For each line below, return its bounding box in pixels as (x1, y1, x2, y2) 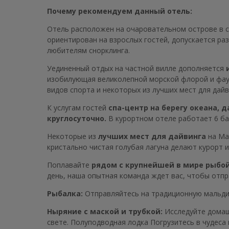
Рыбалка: (47, 189, 83, 199)
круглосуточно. (47, 113, 106, 124)
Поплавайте (47, 160, 91, 170)
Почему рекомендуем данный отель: (47, 6, 192, 16)
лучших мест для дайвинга (98, 131, 206, 142)
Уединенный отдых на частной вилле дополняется (47, 63, 226, 74)
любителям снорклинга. (47, 45, 130, 56)
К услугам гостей (47, 103, 108, 113)
